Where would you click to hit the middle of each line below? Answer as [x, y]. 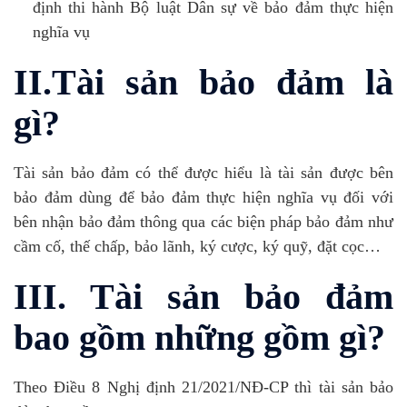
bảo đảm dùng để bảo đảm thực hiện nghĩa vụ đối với [203, 197]
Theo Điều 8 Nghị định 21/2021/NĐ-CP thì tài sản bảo [203, 387]
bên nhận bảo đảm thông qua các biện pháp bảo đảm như [203, 221]
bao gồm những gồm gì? [199, 338]
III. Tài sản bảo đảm [203, 298]
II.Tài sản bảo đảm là [203, 83]
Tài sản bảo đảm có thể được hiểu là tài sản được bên [203, 172]
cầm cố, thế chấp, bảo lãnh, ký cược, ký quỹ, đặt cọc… [197, 246]
